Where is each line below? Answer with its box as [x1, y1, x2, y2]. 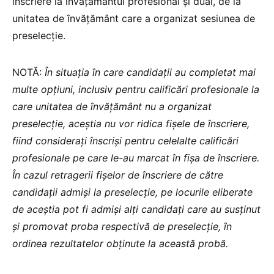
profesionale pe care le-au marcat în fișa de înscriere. [12, 152, 259, 165]
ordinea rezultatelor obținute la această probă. [12, 237, 228, 250]
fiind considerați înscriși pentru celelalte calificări [12, 135, 239, 147]
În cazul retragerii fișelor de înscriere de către [12, 169, 223, 182]
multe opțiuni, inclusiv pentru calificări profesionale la [12, 83, 259, 96]
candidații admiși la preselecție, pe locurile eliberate [12, 186, 253, 199]
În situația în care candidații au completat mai [45, 66, 256, 79]
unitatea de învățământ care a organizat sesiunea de [12, 12, 255, 25]
